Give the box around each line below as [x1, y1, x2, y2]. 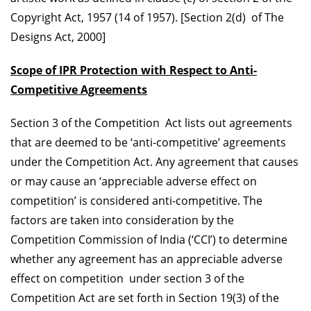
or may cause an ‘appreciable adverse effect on [10, 173, 257, 189]
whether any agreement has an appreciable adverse [10, 251, 283, 267]
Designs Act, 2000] [10, 28, 106, 44]
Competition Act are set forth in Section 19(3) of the [10, 289, 279, 305]
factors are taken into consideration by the [10, 212, 234, 228]
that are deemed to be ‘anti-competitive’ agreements [10, 134, 286, 150]
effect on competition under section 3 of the [10, 270, 244, 286]
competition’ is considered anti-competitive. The [10, 192, 262, 208]
